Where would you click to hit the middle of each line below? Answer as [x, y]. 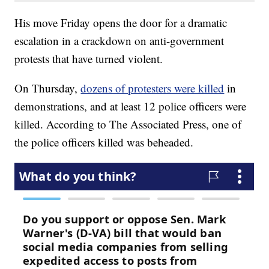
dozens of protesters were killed [153, 88]
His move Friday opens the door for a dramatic [121, 23]
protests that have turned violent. [89, 59]
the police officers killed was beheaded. [104, 142]
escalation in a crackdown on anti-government [119, 41]
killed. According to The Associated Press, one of [128, 124]
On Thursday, [48, 88]
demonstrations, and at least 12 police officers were [131, 106]
